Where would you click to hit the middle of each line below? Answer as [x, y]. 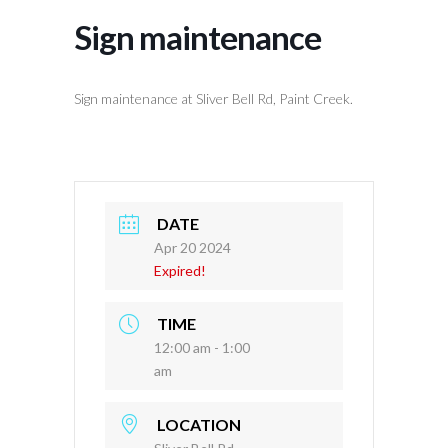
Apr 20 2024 [192, 248]
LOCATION [199, 424]
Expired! [180, 271]
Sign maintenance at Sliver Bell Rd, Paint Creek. [213, 98]
